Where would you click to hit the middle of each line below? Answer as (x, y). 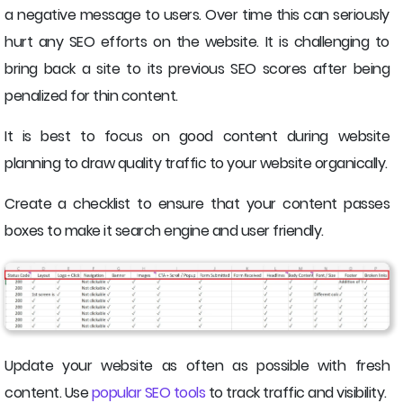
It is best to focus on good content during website (197, 137)
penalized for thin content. (91, 96)
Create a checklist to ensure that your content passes (197, 204)
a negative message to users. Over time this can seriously (197, 15)
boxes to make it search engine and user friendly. (164, 231)
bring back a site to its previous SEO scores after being (197, 69)
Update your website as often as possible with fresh (197, 365)
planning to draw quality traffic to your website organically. (196, 164)
